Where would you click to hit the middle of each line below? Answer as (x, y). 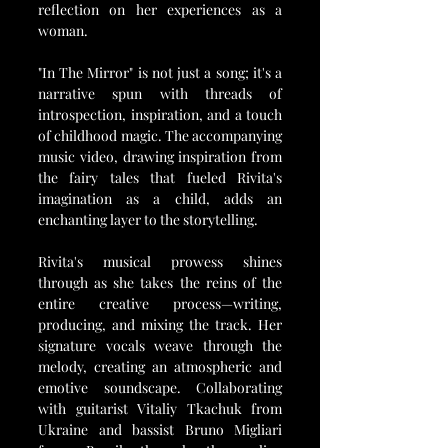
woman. (63, 30)
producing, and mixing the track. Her (160, 324)
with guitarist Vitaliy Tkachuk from (160, 408)
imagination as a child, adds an (160, 198)
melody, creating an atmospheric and (160, 366)
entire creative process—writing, (160, 303)
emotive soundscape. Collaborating (160, 387)
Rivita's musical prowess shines (160, 261)
